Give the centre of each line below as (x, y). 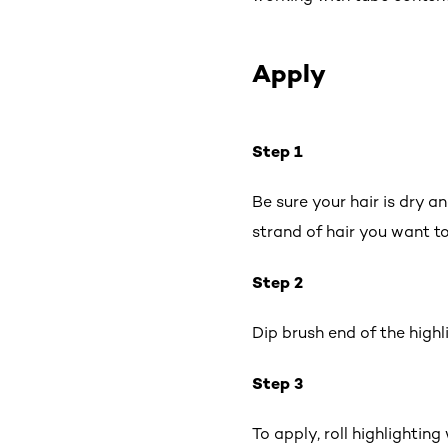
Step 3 (277, 382)
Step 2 (277, 281)
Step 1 (277, 150)
